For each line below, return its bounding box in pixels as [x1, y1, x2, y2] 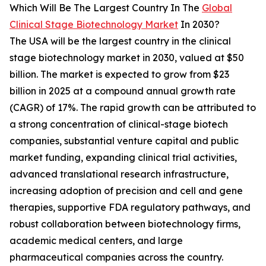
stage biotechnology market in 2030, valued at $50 [9, 52, 244, 64]
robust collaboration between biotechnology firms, [9, 218, 240, 230]
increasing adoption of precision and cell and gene [9, 185, 243, 197]
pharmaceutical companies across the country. [9, 251, 223, 264]
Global [202, 2, 232, 14]
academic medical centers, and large [9, 235, 183, 247]
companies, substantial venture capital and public [9, 135, 239, 147]
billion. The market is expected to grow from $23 [9, 68, 229, 81]
